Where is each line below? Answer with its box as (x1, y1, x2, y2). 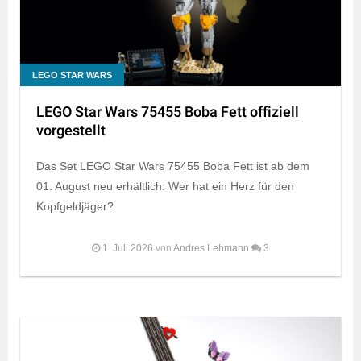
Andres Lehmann (173, 242, 249, 254)
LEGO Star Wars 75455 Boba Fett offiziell (36, 101, 299, 123)
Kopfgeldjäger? (36, 199, 114, 213)
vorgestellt (36, 119, 106, 142)
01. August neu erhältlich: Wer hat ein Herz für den (36, 179, 294, 193)
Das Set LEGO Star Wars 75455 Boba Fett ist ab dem (36, 159, 309, 172)
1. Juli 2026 (102, 242, 153, 254)
